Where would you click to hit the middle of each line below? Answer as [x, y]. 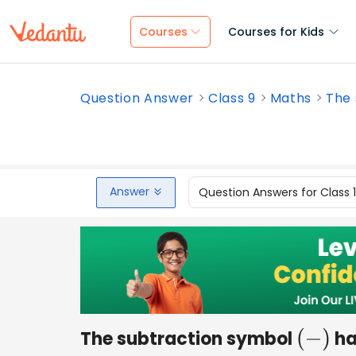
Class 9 [232, 98]
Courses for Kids [276, 32]
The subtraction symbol [188, 339]
